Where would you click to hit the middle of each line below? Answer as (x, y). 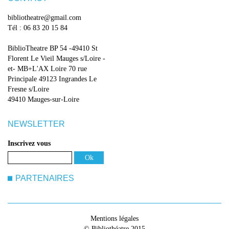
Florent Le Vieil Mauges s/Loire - (56, 59)
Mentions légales (114, 219)
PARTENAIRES (45, 178)
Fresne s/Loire (28, 89)
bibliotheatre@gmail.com (44, 18)
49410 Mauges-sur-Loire (43, 99)
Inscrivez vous (29, 143)
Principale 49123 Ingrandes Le (52, 79)
